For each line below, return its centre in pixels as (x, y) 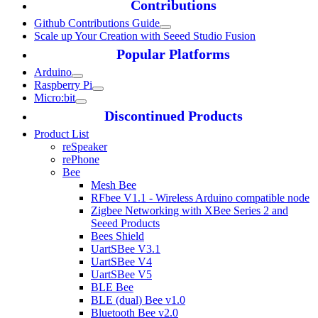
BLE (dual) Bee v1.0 (138, 300)
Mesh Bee (114, 185)
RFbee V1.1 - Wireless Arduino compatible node (200, 198)
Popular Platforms (173, 54)
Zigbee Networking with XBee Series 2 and (190, 211)
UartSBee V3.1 (126, 249)
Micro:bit (55, 98)
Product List (61, 134)
